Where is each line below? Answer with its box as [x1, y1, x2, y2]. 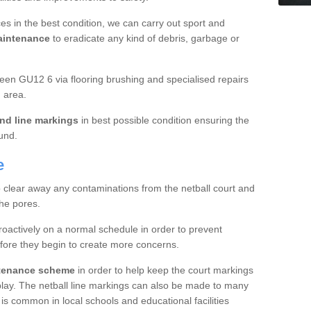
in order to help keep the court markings [74, 264, 253, 276]
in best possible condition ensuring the [78, 115, 249, 126]
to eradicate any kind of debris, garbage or [49, 33, 239, 44]
